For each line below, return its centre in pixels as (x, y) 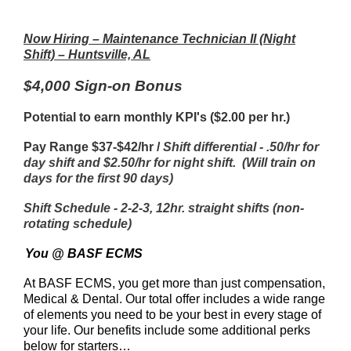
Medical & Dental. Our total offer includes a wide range (174, 299)
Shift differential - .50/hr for (241, 147)
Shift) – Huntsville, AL (87, 54)
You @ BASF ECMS (84, 253)
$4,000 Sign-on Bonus (103, 86)
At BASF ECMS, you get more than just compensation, (174, 283)
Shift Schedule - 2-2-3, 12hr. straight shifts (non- (164, 208)
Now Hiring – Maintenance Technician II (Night (159, 39)
